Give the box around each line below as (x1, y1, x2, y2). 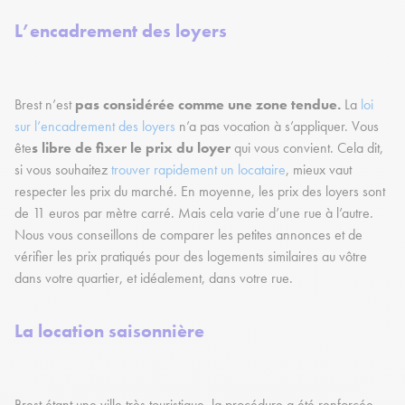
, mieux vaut (286, 160, 352, 180)
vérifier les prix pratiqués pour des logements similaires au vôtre (14, 247, 367, 267)
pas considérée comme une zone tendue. (75, 95, 344, 115)
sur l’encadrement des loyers (14, 117, 175, 137)
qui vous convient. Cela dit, (234, 138, 383, 158)
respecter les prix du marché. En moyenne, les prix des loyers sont (14, 182, 385, 202)
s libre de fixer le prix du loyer (32, 138, 234, 158)
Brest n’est (14, 95, 75, 115)
